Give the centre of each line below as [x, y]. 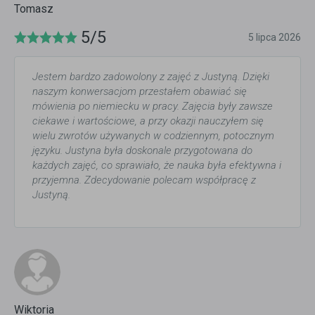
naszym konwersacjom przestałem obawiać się [140, 92]
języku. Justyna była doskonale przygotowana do [142, 151]
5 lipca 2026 [275, 38]
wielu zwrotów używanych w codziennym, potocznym [153, 136]
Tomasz [34, 9]
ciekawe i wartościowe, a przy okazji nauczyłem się [148, 121]
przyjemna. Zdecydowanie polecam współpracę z [144, 180]
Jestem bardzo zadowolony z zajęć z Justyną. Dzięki [151, 77]
